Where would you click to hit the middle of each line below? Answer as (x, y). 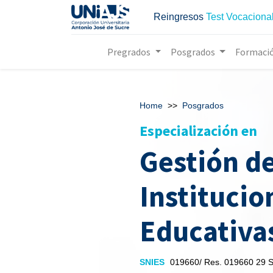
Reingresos (179, 17)
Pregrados (129, 52)
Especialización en (198, 131)
